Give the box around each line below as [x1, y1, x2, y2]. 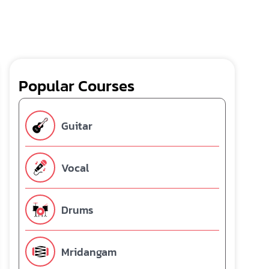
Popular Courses [19, 74, 134, 97]
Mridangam [61, 243, 116, 260]
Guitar [61, 117, 92, 134]
